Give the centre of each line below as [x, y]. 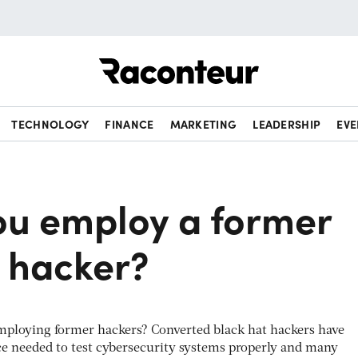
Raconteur [289, 58]
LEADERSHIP [287, 124]
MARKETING [203, 124]
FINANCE [129, 124]
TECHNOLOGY [50, 124]
